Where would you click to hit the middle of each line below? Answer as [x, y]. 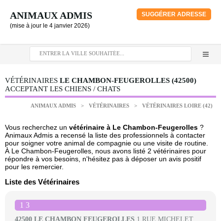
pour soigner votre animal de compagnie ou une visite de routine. [107, 143]
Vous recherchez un [37, 127]
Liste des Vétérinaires [42, 182]
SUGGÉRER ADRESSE [174, 14]
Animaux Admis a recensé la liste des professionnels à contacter [105, 135]
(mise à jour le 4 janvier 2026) [50, 26]
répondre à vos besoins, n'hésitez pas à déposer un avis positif [103, 159]
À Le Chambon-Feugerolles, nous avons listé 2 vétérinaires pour [106, 151]
